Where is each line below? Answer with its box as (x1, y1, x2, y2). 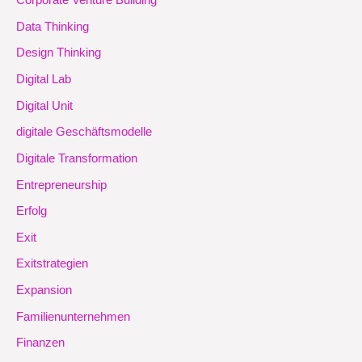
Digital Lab (16, 73, 71, 86)
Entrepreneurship (16, 178, 107, 192)
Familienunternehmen (16, 309, 130, 323)
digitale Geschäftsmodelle (16, 125, 152, 139)
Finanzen (16, 336, 65, 350)
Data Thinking (16, 19, 89, 33)
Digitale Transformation (16, 151, 137, 165)
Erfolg (16, 204, 47, 218)
